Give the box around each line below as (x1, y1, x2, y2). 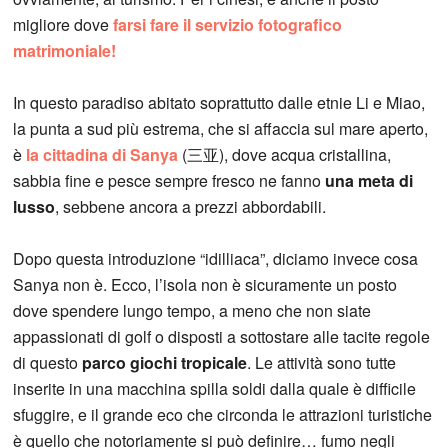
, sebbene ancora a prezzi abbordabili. (55, 195, 327, 219)
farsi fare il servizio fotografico (113, 13, 343, 37)
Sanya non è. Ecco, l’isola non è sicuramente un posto (13, 273, 398, 297)
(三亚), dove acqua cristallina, (178, 143, 392, 167)
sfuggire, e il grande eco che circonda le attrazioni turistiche (13, 403, 433, 427)
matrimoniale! (13, 39, 117, 63)
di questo (13, 351, 83, 375)
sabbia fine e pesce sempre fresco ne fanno (13, 169, 326, 193)
